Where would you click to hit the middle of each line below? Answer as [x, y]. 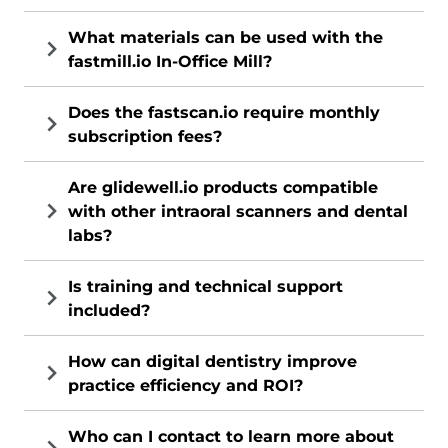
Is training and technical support [205, 287]
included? [109, 311]
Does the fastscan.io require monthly [224, 113]
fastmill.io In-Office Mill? [170, 62]
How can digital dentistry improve [212, 362]
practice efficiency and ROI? [185, 386]
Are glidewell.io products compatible [223, 188]
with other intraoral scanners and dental [238, 212]
